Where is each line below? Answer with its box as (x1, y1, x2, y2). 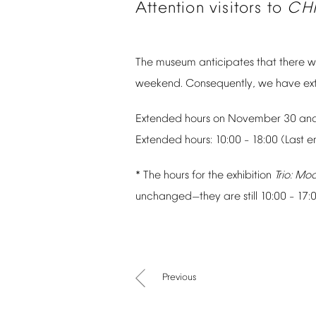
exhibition (226, 169, 272, 182)
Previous (162, 272, 196, 283)
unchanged (135, 190, 192, 203)
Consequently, (186, 78, 255, 90)
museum (156, 56, 196, 69)
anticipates (199, 56, 254, 69)
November (228, 113, 281, 126)
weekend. (135, 78, 183, 90)
